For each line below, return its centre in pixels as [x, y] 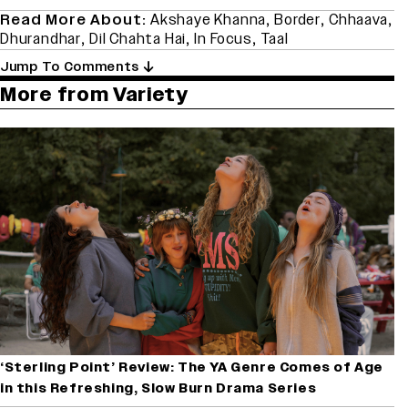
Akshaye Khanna [209, 20]
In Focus [223, 40]
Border [298, 20]
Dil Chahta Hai [138, 40]
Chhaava [358, 20]
